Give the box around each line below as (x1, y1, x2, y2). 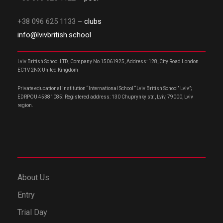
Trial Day (17, 207, 47, 217)
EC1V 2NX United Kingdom (17, 67, 78, 73)
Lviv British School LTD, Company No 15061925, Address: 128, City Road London (17, 58, 199, 64)
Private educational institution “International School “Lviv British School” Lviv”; (17, 85, 192, 91)
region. (17, 102, 33, 108)
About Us (17, 172, 49, 182)
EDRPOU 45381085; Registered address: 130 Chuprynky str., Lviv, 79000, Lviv (17, 94, 193, 100)
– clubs (76, 16, 102, 26)
